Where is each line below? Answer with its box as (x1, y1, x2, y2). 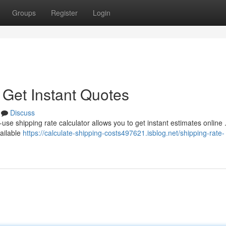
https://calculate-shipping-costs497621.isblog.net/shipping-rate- (23, 128, 224, 138)
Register (51, 8, 78, 18)
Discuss (10, 107, 35, 118)
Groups (12, 8, 36, 18)
